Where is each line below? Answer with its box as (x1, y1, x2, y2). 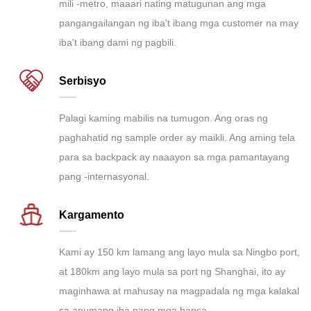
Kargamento (59, 209, 124, 221)
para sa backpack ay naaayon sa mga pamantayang (59, 151, 289, 163)
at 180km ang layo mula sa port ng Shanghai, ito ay (59, 266, 285, 278)
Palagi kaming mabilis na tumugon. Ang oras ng (59, 112, 268, 124)
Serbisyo (59, 75, 106, 87)
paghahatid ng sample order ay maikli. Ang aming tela (59, 132, 295, 144)
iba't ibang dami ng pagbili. (59, 37, 176, 49)
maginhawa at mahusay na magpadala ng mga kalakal (59, 285, 299, 297)
